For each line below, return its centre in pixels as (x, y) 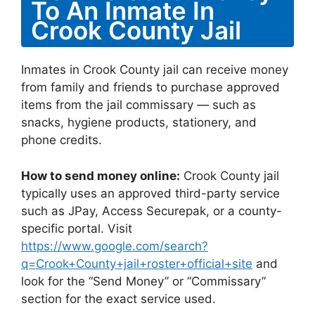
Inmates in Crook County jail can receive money (155, 70)
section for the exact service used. (118, 298)
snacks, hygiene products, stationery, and (139, 122)
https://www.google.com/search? (115, 246)
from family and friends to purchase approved (150, 87)
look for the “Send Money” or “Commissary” (143, 281)
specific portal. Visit (77, 228)
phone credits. (62, 140)
